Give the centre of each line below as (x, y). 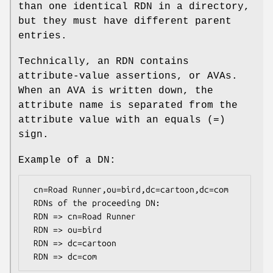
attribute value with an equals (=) (122, 120)
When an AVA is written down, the (116, 90)
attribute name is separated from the (128, 105)
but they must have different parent (125, 21)
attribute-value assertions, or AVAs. (128, 76)
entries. (43, 36)
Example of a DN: (67, 160)
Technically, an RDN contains (104, 61)
